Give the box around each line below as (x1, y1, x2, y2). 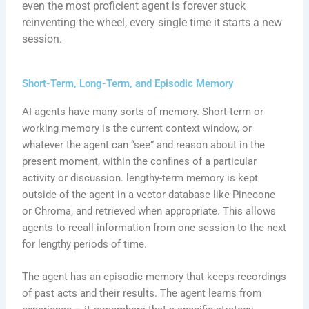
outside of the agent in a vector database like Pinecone (22, 188, 276, 201)
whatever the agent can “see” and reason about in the (22, 139, 266, 152)
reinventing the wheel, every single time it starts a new (22, 15, 283, 29)
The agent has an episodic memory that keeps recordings (22, 270, 287, 283)
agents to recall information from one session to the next (22, 221, 287, 235)
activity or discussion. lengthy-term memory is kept (22, 172, 259, 185)
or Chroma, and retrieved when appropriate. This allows (22, 205, 277, 218)
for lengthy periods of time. (22, 238, 148, 251)
